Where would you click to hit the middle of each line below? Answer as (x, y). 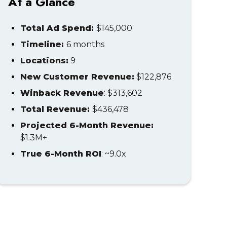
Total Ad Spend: (58, 28)
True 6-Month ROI (61, 154)
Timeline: (43, 44)
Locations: (44, 61)
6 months (85, 44)
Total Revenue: (56, 109)
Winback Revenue (62, 93)
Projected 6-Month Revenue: (87, 125)
